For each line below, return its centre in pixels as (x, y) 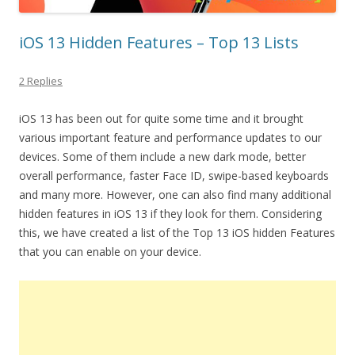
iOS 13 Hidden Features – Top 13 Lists (159, 42)
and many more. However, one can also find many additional (175, 194)
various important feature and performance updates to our (170, 137)
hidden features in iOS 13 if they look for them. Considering (170, 213)
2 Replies (41, 80)
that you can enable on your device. (110, 251)
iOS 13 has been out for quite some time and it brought (161, 118)
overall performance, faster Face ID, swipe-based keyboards (174, 175)
